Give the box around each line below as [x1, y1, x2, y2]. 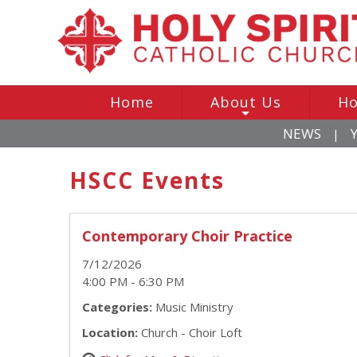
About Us [210, 92, 281, 112]
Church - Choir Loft [138, 324, 242, 340]
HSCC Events [69, 164, 225, 195]
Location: [82, 324, 138, 340]
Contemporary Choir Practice [82, 226, 292, 245]
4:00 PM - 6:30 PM [82, 273, 184, 289]
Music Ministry [152, 298, 233, 315]
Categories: [82, 298, 152, 315]
